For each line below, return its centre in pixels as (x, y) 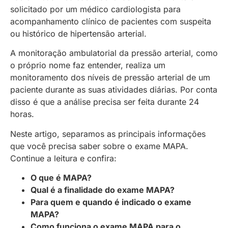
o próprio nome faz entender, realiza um (88, 65)
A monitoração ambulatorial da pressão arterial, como (114, 53)
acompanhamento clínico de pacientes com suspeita (111, 21)
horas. (22, 114)
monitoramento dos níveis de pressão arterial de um (110, 78)
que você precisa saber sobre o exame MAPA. (99, 146)
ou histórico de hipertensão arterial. (78, 33)
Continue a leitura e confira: (63, 158)
